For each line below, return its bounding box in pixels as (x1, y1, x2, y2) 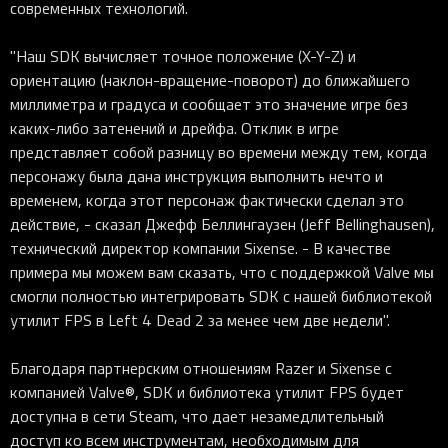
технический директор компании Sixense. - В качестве (10, 237, 391, 259)
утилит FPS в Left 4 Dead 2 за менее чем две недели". (10, 309, 390, 331)
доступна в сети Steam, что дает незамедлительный (10, 405, 384, 427)
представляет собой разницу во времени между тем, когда (10, 141, 427, 163)
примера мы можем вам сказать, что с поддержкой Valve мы (10, 261, 434, 283)
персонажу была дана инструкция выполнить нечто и (10, 165, 383, 187)
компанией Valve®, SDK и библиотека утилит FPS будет (10, 381, 404, 403)
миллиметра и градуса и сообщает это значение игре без (10, 93, 408, 115)
